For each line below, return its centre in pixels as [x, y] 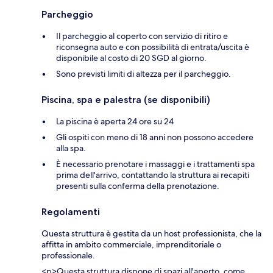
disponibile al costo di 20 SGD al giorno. [131, 58]
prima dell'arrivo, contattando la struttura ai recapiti [153, 175]
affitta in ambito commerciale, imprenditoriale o [131, 244]
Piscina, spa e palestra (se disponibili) [126, 99]
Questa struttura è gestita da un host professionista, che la [151, 233]
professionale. [68, 255]
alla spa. [71, 148]
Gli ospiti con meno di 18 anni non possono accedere [155, 137]
